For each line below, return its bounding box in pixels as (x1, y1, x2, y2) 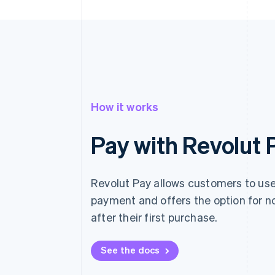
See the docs (101, 244, 160, 256)
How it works (91, 99, 159, 114)
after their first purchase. (91, 210, 218, 224)
